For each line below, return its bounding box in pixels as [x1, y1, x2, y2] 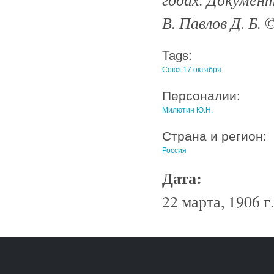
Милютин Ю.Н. [162, 103, 213, 114]
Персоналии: [162, 85, 240, 104]
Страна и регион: [162, 125, 267, 144]
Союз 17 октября [162, 63, 221, 74]
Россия [162, 144, 187, 155]
